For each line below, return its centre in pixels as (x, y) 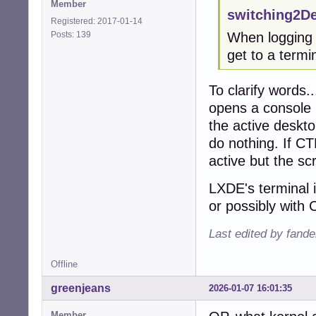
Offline (64, 265)
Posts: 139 (73, 34)
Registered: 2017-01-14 (97, 21)
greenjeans (81, 288)
